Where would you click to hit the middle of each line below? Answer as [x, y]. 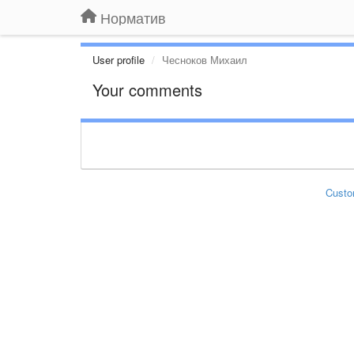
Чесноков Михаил [205, 60]
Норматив [133, 17]
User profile [119, 60]
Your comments [147, 90]
